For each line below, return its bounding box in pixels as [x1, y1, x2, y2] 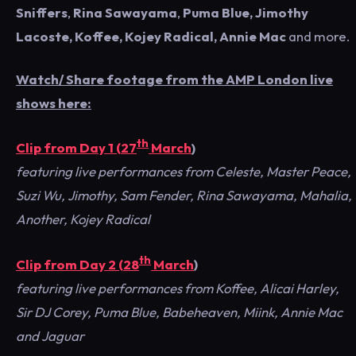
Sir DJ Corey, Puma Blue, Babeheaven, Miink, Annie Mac [16, 303, 342, 320]
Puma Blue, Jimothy [183, 3, 308, 21]
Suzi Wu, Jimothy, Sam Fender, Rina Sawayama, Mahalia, [16, 187, 352, 204]
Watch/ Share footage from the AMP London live [16, 70, 333, 87]
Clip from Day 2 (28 [16, 255, 139, 273]
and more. [286, 27, 350, 44]
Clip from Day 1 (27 [16, 139, 137, 157]
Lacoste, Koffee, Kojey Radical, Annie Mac [16, 27, 286, 44]
